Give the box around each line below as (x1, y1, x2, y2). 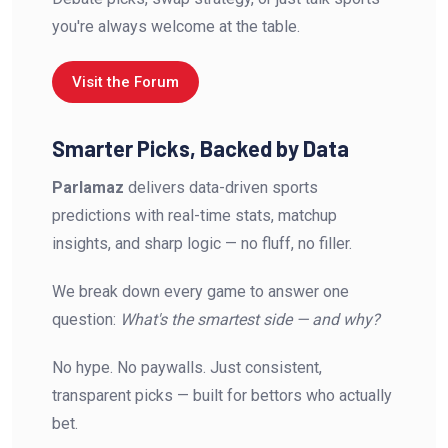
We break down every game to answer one (52, 281, 349, 301)
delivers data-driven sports (124, 177, 318, 197)
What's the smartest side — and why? (120, 309, 380, 329)
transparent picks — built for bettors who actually (52, 385, 392, 405)
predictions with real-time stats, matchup (52, 205, 337, 225)
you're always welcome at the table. (52, 16, 300, 36)
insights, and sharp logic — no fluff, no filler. (52, 233, 352, 253)
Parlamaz (52, 177, 124, 197)
